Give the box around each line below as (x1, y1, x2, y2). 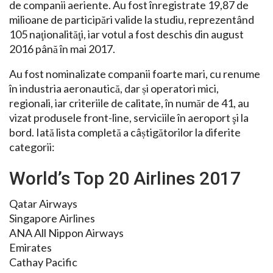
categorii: (9, 140, 55, 154)
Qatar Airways (9, 197, 77, 211)
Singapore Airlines (9, 211, 95, 225)
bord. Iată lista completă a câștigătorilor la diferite (9, 126, 241, 140)
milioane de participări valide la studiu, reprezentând (9, 13, 254, 27)
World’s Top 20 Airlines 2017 (9, 168, 241, 190)
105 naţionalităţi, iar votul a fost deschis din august (9, 27, 244, 41)
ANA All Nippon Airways (9, 226, 124, 240)
